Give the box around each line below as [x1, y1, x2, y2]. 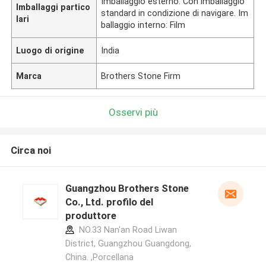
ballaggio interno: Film [101, 20, 186, 30]
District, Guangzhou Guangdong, [65, 239, 191, 249]
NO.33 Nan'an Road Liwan [76, 225, 177, 235]
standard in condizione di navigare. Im [101, 8, 249, 18]
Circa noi [10, 144, 51, 157]
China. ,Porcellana [65, 252, 134, 262]
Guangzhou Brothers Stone [65, 182, 189, 195]
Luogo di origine [16, 45, 85, 55]
